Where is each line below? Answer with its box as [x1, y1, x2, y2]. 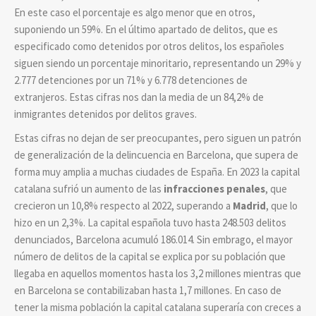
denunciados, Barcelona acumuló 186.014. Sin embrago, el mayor [14, 232, 293, 246]
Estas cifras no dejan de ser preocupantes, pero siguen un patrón [14, 130, 301, 145]
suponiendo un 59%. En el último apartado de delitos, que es [14, 22, 278, 36]
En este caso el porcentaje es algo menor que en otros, [14, 5, 255, 19]
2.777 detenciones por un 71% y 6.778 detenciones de [14, 73, 248, 87]
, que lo [266, 198, 298, 212]
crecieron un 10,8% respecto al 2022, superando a [14, 198, 233, 212]
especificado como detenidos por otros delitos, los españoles [14, 39, 284, 53]
